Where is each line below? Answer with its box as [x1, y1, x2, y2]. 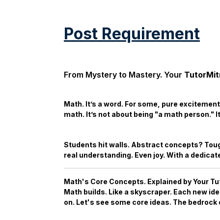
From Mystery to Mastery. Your [64, 70, 184, 80]
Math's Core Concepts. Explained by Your [64, 177, 210, 186]
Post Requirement [64, 24, 200, 43]
